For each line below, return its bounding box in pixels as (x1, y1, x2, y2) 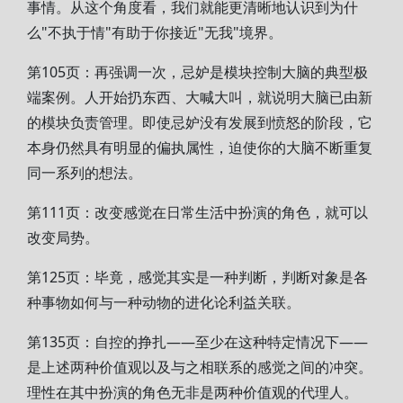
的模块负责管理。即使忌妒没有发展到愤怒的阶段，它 (27, 112, 372, 132)
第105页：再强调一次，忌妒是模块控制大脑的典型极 (27, 62, 368, 82)
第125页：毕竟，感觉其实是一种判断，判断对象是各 (27, 267, 368, 287)
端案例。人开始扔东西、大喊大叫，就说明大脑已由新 (27, 87, 372, 107)
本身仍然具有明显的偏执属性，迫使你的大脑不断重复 (27, 138, 372, 157)
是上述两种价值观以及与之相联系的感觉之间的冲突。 (27, 357, 372, 377)
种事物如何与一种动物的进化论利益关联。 (27, 292, 300, 312)
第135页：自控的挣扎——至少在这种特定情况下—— (27, 332, 368, 352)
